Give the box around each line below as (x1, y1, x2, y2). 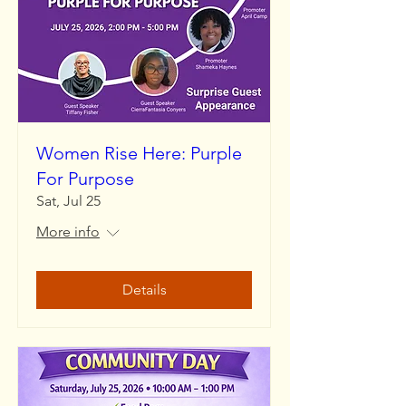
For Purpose (36, 168, 134, 189)
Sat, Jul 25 (36, 192, 101, 209)
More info (36, 223, 100, 240)
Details (121, 281, 167, 298)
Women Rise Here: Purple (36, 142, 242, 164)
